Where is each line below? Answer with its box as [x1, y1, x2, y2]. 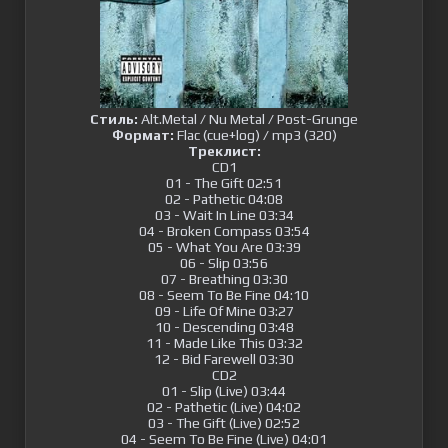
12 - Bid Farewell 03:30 [154, 351, 294, 367]
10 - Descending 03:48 [154, 319, 294, 335]
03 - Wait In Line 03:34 [154, 207, 294, 223]
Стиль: [90, 111, 138, 127]
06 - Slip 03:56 [180, 255, 268, 271]
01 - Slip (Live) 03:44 [162, 383, 286, 399]
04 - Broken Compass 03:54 [138, 223, 310, 239]
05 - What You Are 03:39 [147, 239, 301, 255]
